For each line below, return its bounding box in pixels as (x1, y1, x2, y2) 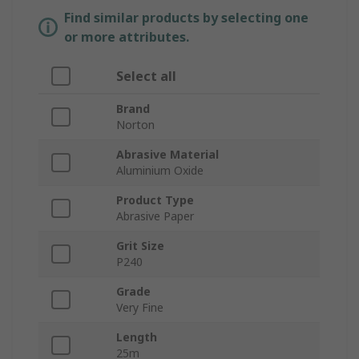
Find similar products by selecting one (64, 9, 309, 27)
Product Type (116, 192, 194, 208)
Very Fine (116, 300, 163, 316)
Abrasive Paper (116, 208, 194, 224)
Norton (116, 117, 155, 133)
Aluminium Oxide (116, 163, 204, 179)
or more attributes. (64, 28, 189, 46)
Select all (116, 67, 176, 86)
